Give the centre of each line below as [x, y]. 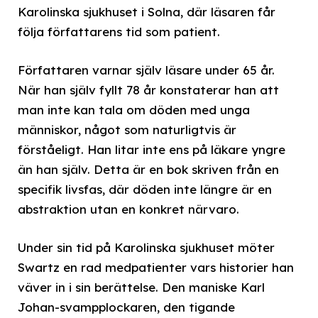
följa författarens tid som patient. [119, 31]
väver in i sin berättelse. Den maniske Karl [141, 287]
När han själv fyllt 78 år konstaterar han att [148, 89]
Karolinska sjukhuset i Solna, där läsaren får [147, 11]
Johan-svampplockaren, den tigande [126, 307]
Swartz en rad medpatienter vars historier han [156, 268]
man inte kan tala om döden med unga [134, 109]
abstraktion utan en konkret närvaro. [128, 209]
